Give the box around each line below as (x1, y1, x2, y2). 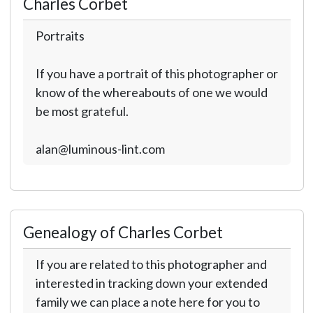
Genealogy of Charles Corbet (22, 223, 223, 242)
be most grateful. (35, 103, 129, 119)
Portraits (35, 28, 85, 43)
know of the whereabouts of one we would (35, 85, 268, 100)
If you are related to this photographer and (35, 256, 267, 272)
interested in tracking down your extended (35, 275, 268, 291)
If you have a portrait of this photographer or (35, 66, 278, 81)
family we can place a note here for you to (35, 294, 260, 310)
